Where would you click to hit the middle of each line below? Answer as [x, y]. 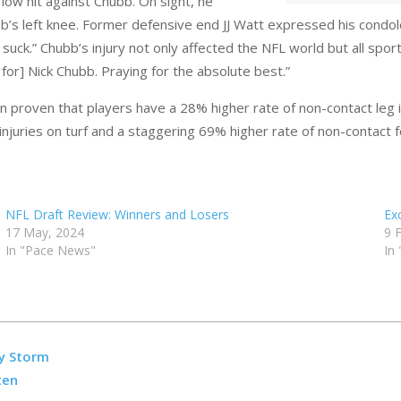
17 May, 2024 [44, 232]
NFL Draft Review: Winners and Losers [117, 214]
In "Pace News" [50, 250]
